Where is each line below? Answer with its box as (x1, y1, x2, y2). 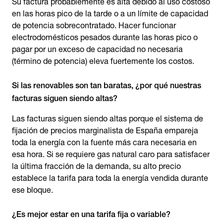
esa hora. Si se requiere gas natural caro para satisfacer (12, 150, 210, 159)
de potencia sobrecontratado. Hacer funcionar (12, 21, 176, 30)
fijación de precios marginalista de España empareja (12, 126, 198, 135)
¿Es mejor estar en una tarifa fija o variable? (12, 210, 170, 219)
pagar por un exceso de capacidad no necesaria (12, 45, 183, 54)
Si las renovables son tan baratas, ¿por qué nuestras (12, 81, 201, 90)
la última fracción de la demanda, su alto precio (12, 162, 181, 171)
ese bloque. (12, 185, 53, 195)
